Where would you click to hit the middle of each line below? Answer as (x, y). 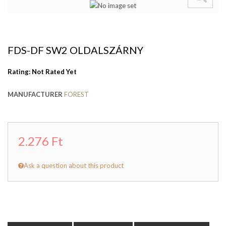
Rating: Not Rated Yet (42, 72)
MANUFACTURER (35, 95)
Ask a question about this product (74, 166)
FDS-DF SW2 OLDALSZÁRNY (75, 50)
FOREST (76, 95)
